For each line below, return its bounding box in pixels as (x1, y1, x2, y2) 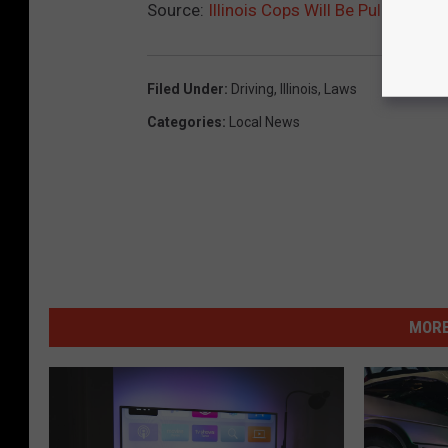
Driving (231, 81, 274, 98)
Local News (229, 114, 300, 131)
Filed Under (147, 81, 224, 98)
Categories (147, 114, 222, 131)
